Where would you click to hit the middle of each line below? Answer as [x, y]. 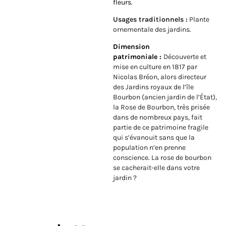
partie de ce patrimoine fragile [161, 128]
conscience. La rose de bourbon [162, 158]
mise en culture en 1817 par [155, 67]
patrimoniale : [138, 57]
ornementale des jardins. [152, 30]
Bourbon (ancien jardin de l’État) [164, 97]
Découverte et [185, 57]
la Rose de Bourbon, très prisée [161, 107]
